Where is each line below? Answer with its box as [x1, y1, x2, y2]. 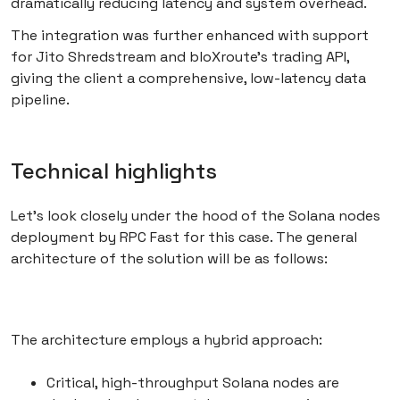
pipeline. [11, 90, 70, 110]
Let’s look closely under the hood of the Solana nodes [11, 206, 380, 226]
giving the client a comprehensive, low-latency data [11, 69, 366, 88]
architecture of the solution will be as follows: [11, 249, 328, 269]
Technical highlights [11, 157, 217, 186]
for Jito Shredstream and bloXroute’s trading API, [11, 47, 349, 67]
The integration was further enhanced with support [11, 26, 369, 46]
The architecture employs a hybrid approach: [11, 330, 322, 350]
